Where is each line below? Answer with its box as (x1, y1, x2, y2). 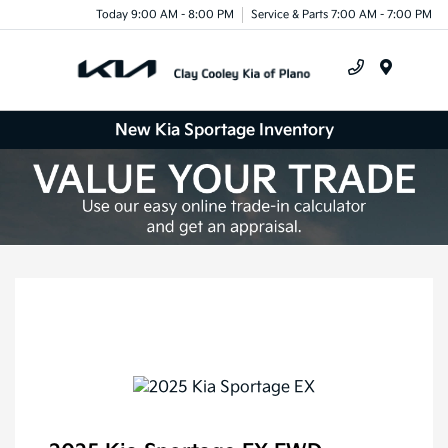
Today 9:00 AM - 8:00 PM (96, 7, 234, 21)
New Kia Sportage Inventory (114, 120, 334, 140)
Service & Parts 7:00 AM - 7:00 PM (251, 7, 432, 21)
